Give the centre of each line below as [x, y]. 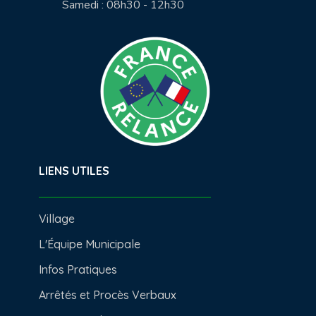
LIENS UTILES [74, 171]
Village [56, 219]
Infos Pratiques [78, 270]
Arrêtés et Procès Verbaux [107, 295]
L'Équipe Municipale [89, 244]
